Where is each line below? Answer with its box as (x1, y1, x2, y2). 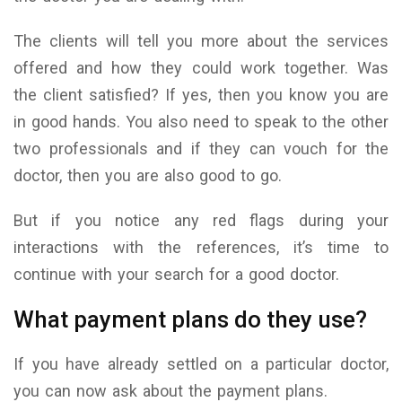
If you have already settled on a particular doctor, (13, 354, 389, 373)
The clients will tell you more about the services (13, 31, 389, 50)
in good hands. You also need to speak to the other (13, 111, 389, 131)
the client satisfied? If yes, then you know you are (13, 84, 389, 104)
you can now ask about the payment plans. (13, 380, 328, 400)
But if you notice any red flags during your (13, 210, 389, 230)
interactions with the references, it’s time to (13, 237, 389, 257)
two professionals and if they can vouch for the (13, 138, 389, 158)
